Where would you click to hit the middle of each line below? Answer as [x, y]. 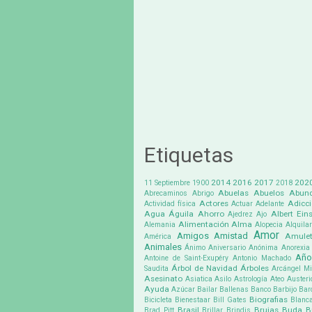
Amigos [193, 236]
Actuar [242, 204]
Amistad [231, 236]
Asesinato [163, 279]
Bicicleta [158, 300]
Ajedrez [240, 214]
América [158, 237]
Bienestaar [193, 300]
